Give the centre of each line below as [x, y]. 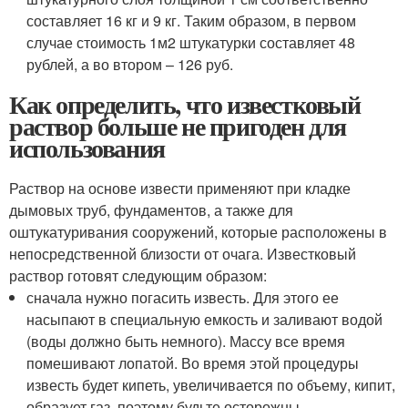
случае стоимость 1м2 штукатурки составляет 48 [191, 42]
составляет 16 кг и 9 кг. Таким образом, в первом [192, 20]
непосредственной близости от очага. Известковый [183, 254]
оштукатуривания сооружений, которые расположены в [198, 232]
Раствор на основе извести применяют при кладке [180, 188]
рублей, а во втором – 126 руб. [130, 64]
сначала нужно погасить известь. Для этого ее [183, 297]
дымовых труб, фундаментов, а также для [151, 210]
